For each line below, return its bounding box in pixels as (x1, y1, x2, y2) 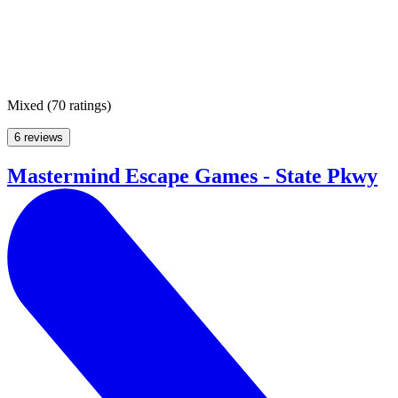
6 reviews (14, 131, 63, 145)
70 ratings (52, 98, 107, 114)
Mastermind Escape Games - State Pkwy (7, 163, 378, 187)
